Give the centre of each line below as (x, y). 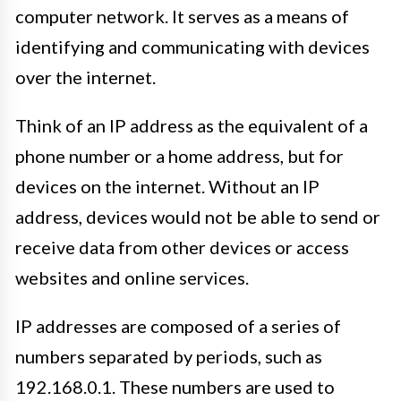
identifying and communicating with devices (192, 47)
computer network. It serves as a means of (182, 16)
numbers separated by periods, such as (169, 356)
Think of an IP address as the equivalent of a (192, 125)
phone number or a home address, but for (179, 156)
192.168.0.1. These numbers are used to (175, 387)
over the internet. (85, 77)
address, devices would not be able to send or (198, 217)
